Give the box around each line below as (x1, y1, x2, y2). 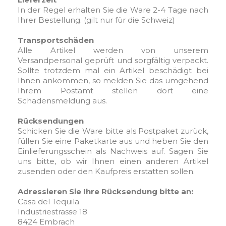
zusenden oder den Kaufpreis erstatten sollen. (18, 166, 195, 176)
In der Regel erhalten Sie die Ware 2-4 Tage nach (18, 5, 208, 15)
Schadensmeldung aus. (18, 96, 107, 105)
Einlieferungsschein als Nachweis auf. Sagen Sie (18, 146, 208, 156)
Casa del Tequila (18, 197, 79, 206)
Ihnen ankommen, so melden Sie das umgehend (18, 76, 208, 85)
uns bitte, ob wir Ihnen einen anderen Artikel (18, 156, 208, 166)
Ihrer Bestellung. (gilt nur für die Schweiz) (18, 15, 175, 25)
